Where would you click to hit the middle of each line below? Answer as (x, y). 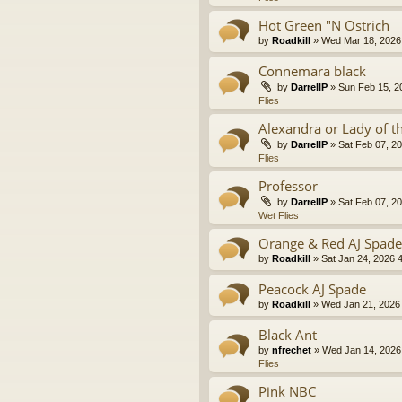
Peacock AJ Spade (312, 289)
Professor (288, 186)
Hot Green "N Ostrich (324, 26)
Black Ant (288, 335)
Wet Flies (279, 216)
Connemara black (312, 71)
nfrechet (292, 350)
